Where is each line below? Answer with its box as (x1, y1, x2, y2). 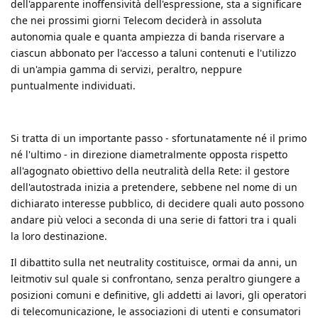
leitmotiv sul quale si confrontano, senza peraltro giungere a (11, 271, 300, 285)
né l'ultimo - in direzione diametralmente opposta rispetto (11, 147, 287, 161)
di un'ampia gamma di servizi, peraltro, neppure (11, 62, 242, 76)
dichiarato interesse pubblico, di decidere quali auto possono (11, 196, 304, 210)
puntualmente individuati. (11, 78, 136, 92)
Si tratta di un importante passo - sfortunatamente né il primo (11, 131, 307, 145)
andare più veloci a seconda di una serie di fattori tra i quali (11, 212, 297, 226)
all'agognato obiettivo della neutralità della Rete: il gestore (11, 163, 290, 177)
